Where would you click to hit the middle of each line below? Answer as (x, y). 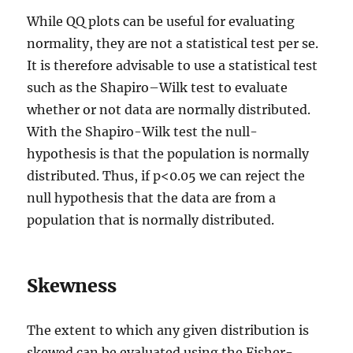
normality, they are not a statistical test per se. (173, 43)
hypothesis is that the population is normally (168, 153)
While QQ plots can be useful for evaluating (161, 21)
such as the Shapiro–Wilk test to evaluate (158, 87)
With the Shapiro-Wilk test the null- (143, 131)
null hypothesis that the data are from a (152, 197)
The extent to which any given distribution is (168, 330)
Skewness (72, 285)
